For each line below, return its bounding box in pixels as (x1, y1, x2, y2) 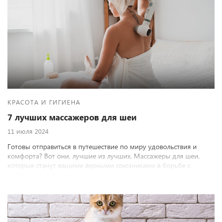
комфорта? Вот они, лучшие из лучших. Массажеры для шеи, (7, 151, 200, 161)
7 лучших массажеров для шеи (7, 111, 137, 123)
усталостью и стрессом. (7, 170, 80, 179)
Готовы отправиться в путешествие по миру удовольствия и (7, 142, 197, 151)
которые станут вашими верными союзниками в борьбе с (7, 161, 190, 170)
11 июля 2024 (7, 127, 49, 135)
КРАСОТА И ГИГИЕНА (7, 98, 80, 106)
